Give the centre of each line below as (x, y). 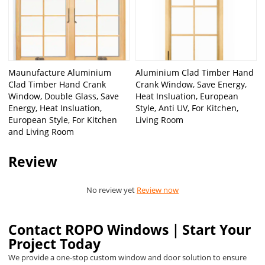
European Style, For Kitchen (63, 119)
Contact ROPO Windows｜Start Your (130, 230)
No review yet (112, 190)
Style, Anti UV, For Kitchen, (187, 108)
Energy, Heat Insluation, (55, 108)
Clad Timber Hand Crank (57, 84)
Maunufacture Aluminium (60, 72)
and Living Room (41, 131)
